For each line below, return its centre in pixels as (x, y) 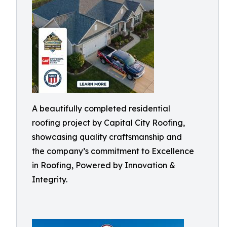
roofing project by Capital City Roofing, (108, 123)
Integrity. (50, 179)
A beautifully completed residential (101, 108)
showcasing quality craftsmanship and (107, 137)
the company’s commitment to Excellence (113, 151)
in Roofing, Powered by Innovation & (104, 165)
